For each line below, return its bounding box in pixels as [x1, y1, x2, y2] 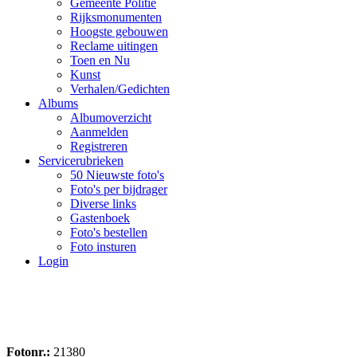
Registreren [70, 139, 127, 153]
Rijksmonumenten [70, 10, 162, 24]
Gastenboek [70, 211, 130, 225]
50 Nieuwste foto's [70, 168, 164, 182]
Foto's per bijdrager [70, 182, 167, 196]
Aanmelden [70, 125, 128, 139]
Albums [38, 96, 78, 110]
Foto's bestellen [70, 226, 147, 239]
